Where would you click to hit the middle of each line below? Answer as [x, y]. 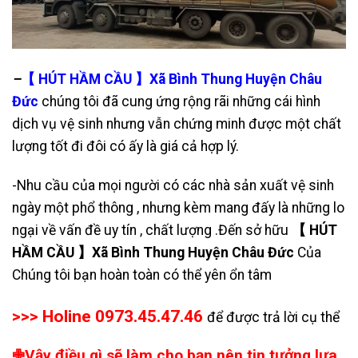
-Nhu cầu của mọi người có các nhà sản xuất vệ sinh [173, 186]
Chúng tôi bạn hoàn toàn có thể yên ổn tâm [142, 275]
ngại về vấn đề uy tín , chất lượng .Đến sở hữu [152, 231]
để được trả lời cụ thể [273, 318]
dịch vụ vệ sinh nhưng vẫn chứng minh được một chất [177, 124]
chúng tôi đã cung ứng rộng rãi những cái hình [181, 102]
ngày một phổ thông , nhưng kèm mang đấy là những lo [178, 208]
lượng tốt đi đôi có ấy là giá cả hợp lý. [125, 147]
